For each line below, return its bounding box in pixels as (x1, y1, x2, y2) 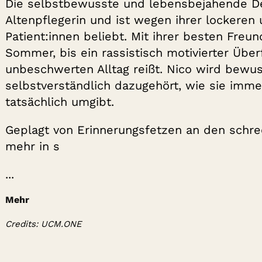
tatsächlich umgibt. (5, 95, 114, 109)
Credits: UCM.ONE (5, 219, 82, 230)
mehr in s (5, 139, 60, 154)
